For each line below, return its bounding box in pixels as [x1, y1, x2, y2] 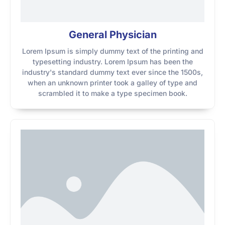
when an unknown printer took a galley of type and [28, 78, 197, 87]
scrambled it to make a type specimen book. [38, 89, 187, 97]
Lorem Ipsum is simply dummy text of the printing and [22, 47, 203, 55]
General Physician [68, 29, 157, 41]
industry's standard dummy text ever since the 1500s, [22, 68, 203, 76]
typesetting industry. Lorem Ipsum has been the [32, 57, 193, 66]
